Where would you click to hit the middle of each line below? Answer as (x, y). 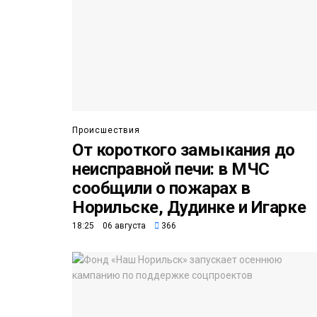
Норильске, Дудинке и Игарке (189, 208)
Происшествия (106, 131)
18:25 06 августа (109, 226)
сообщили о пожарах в (161, 189)
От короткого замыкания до (184, 150)
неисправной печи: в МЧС (171, 169)
